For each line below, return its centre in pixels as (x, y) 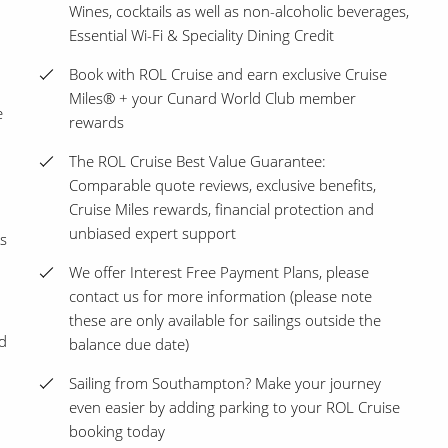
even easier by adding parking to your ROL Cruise (234, 407)
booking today (117, 431)
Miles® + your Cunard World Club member (212, 98)
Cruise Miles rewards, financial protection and (221, 209)
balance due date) (129, 344)
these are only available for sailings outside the (225, 320)
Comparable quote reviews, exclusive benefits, (222, 185)
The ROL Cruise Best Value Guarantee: (197, 161)
